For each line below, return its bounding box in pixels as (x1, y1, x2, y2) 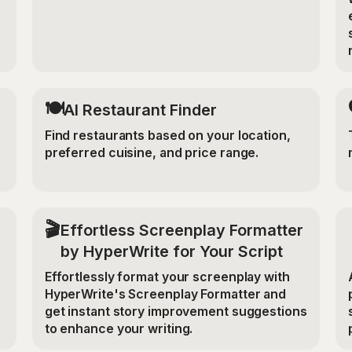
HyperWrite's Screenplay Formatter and (44, 286, 287, 302)
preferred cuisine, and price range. (44, 145, 259, 161)
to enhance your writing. (44, 321, 193, 336)
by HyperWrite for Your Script (60, 241, 283, 261)
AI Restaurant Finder (63, 101, 217, 120)
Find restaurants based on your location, (44, 128, 291, 144)
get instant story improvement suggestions (44, 303, 307, 319)
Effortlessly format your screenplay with (44, 269, 290, 284)
